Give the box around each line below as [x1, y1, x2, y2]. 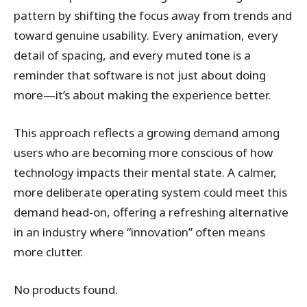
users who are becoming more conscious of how [14, 145, 273, 160]
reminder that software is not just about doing [14, 67, 266, 83]
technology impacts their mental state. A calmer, [14, 164, 277, 180]
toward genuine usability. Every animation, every [14, 27, 278, 43]
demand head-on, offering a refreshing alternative [14, 204, 288, 220]
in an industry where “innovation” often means [14, 224, 265, 240]
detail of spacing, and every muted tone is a [14, 47, 251, 63]
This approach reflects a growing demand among [14, 125, 280, 140]
